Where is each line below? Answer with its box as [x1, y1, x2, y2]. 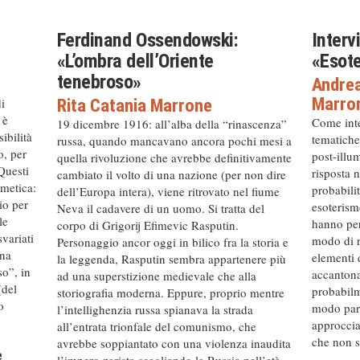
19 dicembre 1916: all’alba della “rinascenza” [56, 116, 287, 133]
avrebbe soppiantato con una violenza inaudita [56, 335, 291, 352]
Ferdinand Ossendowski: [56, 29, 239, 52]
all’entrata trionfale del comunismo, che [56, 318, 256, 335]
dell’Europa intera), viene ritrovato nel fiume [56, 183, 280, 200]
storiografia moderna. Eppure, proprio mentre [56, 284, 284, 301]
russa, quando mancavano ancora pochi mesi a [56, 133, 292, 149]
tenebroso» [56, 71, 141, 94]
